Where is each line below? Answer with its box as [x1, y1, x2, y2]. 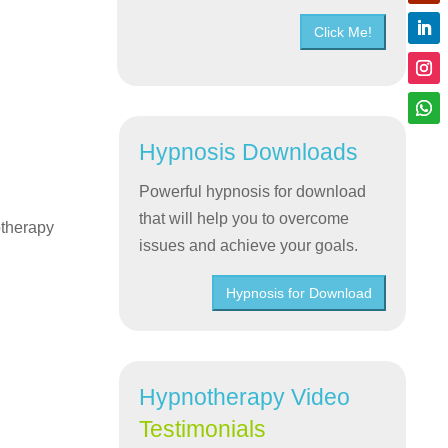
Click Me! [313, 24, 372, 41]
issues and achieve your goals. [139, 237, 363, 255]
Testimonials [139, 416, 267, 443]
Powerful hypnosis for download [139, 183, 367, 201]
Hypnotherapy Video [139, 384, 351, 411]
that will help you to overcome [139, 210, 350, 228]
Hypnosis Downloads [139, 139, 359, 166]
